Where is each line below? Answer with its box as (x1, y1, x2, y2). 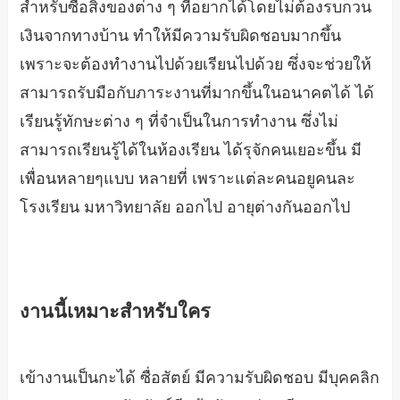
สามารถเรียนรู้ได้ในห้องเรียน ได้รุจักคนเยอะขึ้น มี (20, 141, 362, 160)
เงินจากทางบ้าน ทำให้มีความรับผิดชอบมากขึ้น (20, 27, 342, 46)
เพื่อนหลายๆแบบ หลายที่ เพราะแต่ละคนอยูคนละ (20, 170, 356, 188)
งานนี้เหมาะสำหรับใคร (20, 301, 212, 323)
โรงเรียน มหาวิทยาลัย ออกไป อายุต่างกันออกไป (20, 198, 351, 217)
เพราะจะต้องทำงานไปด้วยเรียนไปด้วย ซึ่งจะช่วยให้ (20, 55, 372, 74)
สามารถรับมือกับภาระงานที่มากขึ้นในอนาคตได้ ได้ (20, 84, 375, 103)
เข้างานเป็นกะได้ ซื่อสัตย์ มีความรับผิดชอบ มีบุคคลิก (20, 369, 380, 387)
